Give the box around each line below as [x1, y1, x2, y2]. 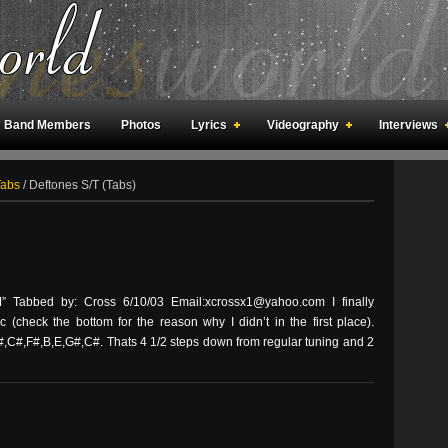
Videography [267, 118, 339, 132]
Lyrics [191, 118, 227, 132]
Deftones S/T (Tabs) [26, 178, 136, 192]
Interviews [379, 118, 438, 132]
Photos [121, 118, 161, 132]
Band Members [4, 118, 91, 132]
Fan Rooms [97, 168, 162, 182]
